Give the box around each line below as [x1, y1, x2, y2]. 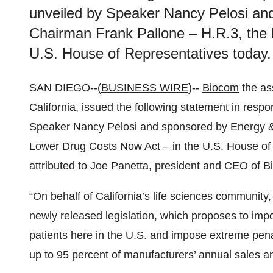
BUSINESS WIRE [101, 82, 188, 94]
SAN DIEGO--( [29, 82, 101, 94]
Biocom [202, 82, 239, 94]
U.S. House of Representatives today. [29, 45, 271, 62]
